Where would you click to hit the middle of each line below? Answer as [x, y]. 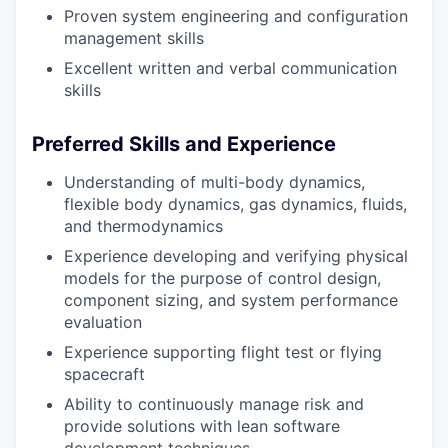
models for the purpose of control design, [222, 277]
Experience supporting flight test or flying [223, 351]
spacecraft [104, 373]
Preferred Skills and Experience [184, 143]
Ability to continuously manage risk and [214, 403]
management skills [134, 37]
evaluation [103, 321]
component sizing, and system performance [231, 299]
